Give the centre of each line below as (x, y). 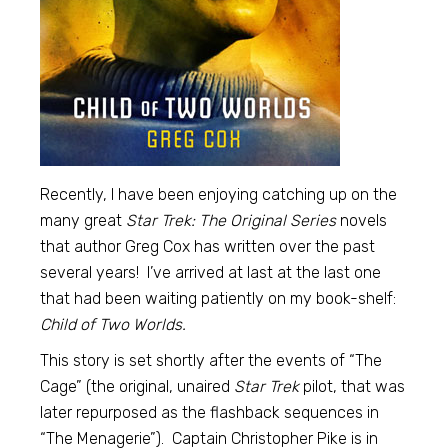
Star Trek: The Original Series (231, 220)
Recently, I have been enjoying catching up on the (219, 194)
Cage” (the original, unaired (137, 386)
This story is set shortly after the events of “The (211, 360)
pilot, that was (352, 386)
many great (83, 220)
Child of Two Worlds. (113, 324)
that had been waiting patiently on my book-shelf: (218, 298)
